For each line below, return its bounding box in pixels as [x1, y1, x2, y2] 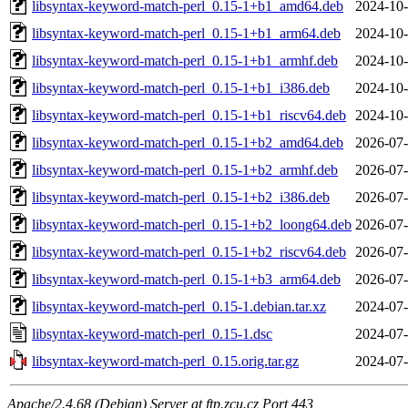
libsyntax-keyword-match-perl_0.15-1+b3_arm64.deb [32, 270, 341, 287]
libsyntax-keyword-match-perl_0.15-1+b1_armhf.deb [32, 52, 338, 68]
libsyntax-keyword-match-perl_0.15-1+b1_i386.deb [32, 79, 330, 96]
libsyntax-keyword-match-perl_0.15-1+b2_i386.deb [32, 189, 330, 205]
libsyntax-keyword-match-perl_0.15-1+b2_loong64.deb [32, 216, 352, 232]
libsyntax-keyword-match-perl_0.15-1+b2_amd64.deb [32, 134, 343, 150]
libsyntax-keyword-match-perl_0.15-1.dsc [32, 325, 272, 342]
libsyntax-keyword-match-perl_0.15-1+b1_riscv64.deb [32, 107, 346, 123]
